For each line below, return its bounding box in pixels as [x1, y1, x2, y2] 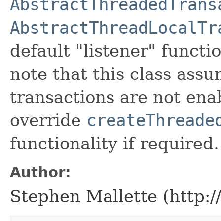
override [10, 110, 86, 130]
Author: [10, 163, 71, 181]
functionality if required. [10, 133, 219, 153]
